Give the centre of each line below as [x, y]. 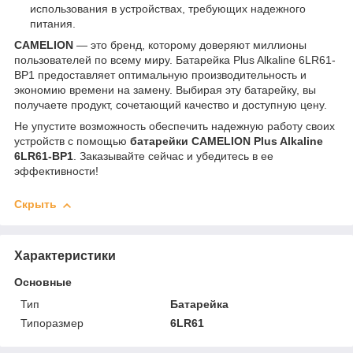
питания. [53, 24]
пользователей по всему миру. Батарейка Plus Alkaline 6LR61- [175, 60]
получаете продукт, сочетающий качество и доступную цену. [171, 105]
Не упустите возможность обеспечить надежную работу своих [175, 126]
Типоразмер [52, 323]
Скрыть [35, 204]
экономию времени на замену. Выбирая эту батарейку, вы [165, 90]
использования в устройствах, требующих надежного [168, 9]
